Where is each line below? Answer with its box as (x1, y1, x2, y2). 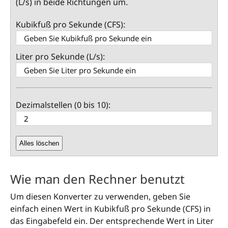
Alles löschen (19, 139, 59, 148)
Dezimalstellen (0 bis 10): (16, 99, 110, 111)
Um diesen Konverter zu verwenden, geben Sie (10, 191, 190, 203)
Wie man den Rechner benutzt (10, 170, 185, 187)
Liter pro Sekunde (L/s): (16, 51, 105, 63)
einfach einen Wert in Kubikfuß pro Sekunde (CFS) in (10, 203, 211, 215)
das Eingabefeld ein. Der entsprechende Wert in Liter (10, 215, 214, 227)
